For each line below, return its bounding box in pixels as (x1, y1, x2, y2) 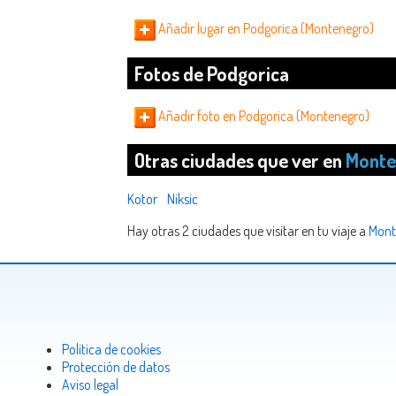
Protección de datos (62, 358, 170, 376)
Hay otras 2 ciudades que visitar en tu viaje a (127, 222, 369, 240)
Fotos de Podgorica (134, 60, 289, 86)
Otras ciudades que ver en (134, 148, 346, 173)
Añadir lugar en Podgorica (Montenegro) (156, 19, 374, 38)
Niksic (167, 190, 198, 209)
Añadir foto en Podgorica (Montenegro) (156, 106, 369, 125)
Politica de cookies (62, 340, 161, 358)
